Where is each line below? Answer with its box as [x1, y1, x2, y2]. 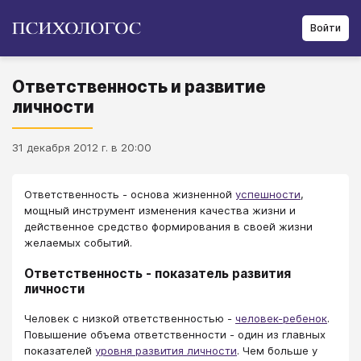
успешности [235, 188, 301, 201]
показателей [24, 343, 95, 357]
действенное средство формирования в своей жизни [24, 220, 313, 233]
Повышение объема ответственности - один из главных [24, 327, 326, 341]
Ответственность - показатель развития [24, 266, 291, 282]
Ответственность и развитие [12, 77, 266, 97]
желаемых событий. [24, 236, 132, 249]
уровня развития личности [95, 343, 237, 357]
